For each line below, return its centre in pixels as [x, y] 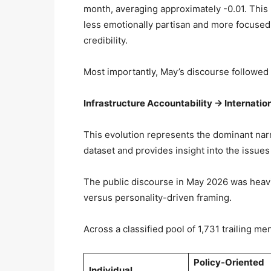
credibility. [106, 40]
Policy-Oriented [229, 262]
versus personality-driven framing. [158, 197]
